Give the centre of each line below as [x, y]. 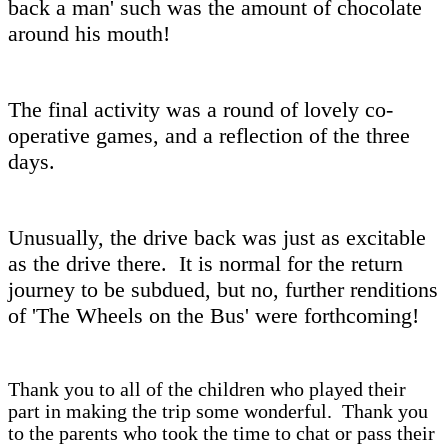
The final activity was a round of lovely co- [200, 109]
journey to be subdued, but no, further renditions [223, 289]
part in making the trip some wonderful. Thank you [218, 411]
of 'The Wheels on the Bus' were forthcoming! [213, 315]
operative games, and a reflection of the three [209, 135]
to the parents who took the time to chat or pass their [221, 433]
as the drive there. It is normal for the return [205, 263]
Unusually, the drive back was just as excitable [217, 237]
